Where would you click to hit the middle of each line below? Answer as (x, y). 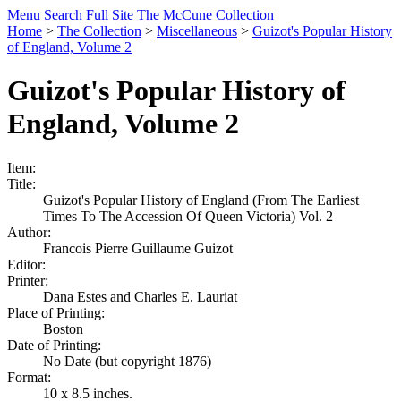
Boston (63, 328)
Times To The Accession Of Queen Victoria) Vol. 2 (188, 216)
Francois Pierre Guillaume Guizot (138, 248)
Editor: (26, 264)
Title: (21, 183)
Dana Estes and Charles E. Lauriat (140, 296)
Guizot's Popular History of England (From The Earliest (201, 200)
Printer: (28, 280)
